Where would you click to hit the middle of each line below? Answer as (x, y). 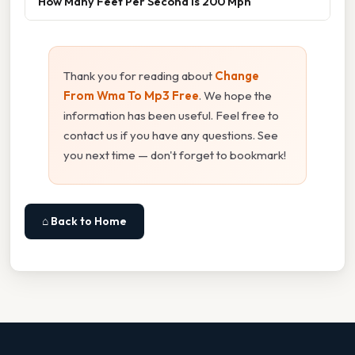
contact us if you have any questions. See (171, 136)
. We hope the (235, 96)
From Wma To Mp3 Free (131, 96)
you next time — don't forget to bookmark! (175, 155)
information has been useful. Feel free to (171, 116)
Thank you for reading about (139, 76)
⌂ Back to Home (84, 221)
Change (237, 76)
